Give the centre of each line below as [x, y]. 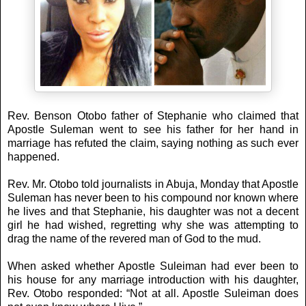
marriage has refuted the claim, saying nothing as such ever [153, 143]
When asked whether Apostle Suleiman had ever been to [153, 266]
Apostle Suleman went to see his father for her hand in [153, 129]
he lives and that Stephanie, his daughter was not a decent [153, 211]
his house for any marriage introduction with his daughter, [153, 279]
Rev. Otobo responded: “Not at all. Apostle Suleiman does [153, 293]
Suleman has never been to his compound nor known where [153, 197]
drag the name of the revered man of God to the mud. [134, 238]
